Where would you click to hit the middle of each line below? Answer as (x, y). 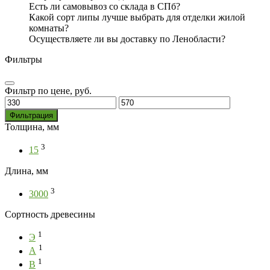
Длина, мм (27, 171)
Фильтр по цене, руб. (48, 91)
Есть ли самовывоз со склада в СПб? (105, 7)
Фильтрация (31, 116)
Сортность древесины (50, 214)
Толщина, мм (32, 127)
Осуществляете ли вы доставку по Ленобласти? (127, 39)
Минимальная (33, 101)
